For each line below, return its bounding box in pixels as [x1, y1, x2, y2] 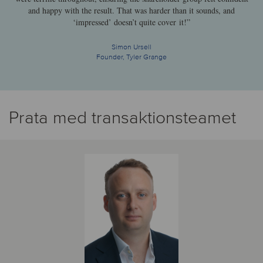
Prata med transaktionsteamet [9, 106, 236, 129]
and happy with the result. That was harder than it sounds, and [28, 4, 235, 16]
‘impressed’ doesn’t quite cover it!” [73, 16, 190, 28]
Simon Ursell [112, 42, 151, 52]
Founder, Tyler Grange [96, 52, 167, 62]
